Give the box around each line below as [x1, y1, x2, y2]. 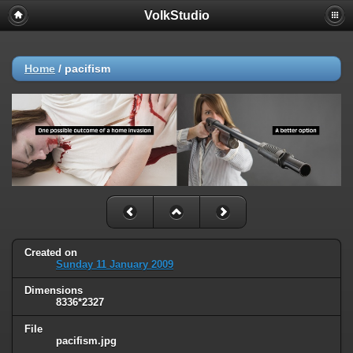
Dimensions [24, 284, 83, 297]
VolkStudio [143, 9, 210, 22]
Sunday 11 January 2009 [56, 258, 173, 270]
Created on [24, 246, 77, 258]
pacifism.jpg [56, 335, 117, 347]
